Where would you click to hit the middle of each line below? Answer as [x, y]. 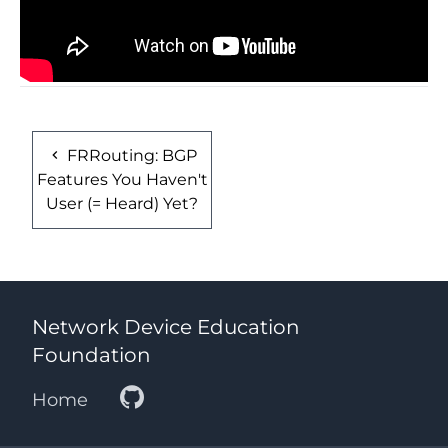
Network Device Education [166, 327]
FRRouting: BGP [130, 155]
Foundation [91, 355]
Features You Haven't [122, 179]
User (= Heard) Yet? [122, 203]
